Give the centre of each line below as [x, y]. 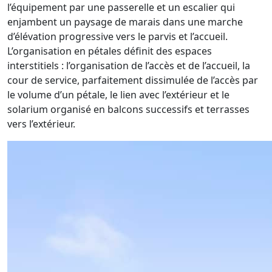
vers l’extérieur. [41, 124]
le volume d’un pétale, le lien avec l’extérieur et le [118, 95]
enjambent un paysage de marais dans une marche [125, 22]
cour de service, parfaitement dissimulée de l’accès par [133, 80]
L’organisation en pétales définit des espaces [110, 51]
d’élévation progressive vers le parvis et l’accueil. [117, 36]
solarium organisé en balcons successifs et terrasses [128, 109]
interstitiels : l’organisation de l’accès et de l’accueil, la [129, 66]
